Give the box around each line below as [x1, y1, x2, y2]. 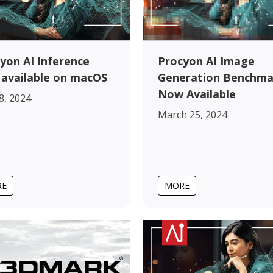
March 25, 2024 [158, 107, 227, 121]
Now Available [158, 86, 236, 101]
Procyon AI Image [158, 53, 255, 68]
